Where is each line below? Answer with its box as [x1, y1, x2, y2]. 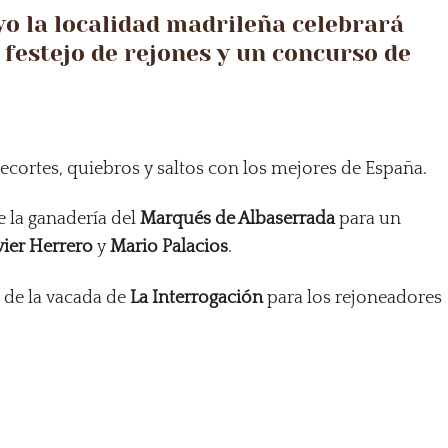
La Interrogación [130, 288, 264, 309]
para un [335, 209, 402, 230]
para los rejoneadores [263, 288, 443, 309]
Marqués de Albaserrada [140, 209, 336, 230]
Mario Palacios [110, 237, 229, 258]
